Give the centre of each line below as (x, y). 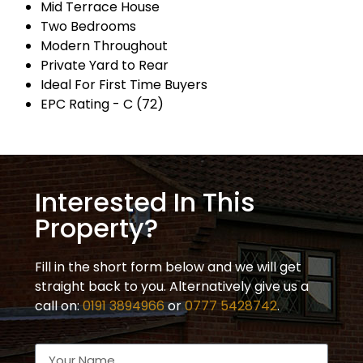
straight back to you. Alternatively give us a (172, 287)
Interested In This (145, 203)
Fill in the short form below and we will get (168, 267)
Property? (96, 228)
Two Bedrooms (88, 27)
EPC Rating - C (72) (102, 105)
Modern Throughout (104, 46)
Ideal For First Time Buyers (124, 85)
